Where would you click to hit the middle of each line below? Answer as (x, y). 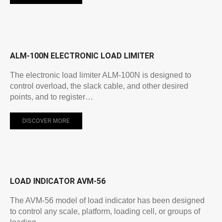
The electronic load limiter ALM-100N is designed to (101, 75)
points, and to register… (52, 97)
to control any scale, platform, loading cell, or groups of (105, 211)
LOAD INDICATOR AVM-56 (58, 181)
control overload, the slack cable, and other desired (99, 86)
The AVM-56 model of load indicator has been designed (107, 200)
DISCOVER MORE (46, 121)
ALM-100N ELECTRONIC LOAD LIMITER (82, 55)
